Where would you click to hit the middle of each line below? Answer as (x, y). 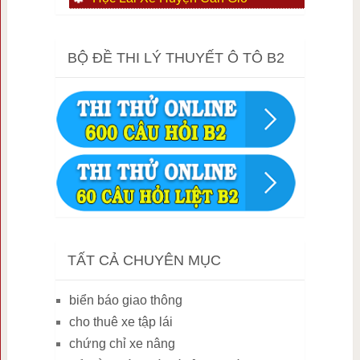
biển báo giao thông (125, 301)
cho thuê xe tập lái (121, 322)
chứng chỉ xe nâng (122, 344)
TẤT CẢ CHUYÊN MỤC (144, 261)
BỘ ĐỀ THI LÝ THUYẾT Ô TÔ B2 (176, 58)
